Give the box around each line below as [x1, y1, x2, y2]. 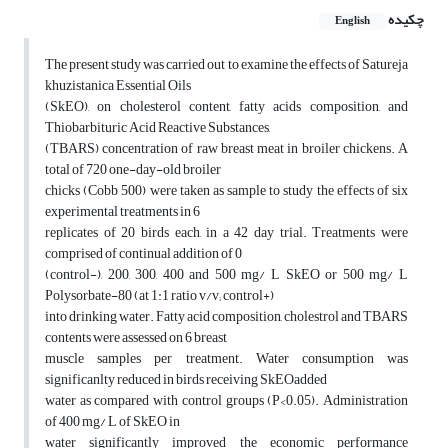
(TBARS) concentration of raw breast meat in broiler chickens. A [45, 135, 408, 163]
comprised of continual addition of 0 [45, 240, 242, 268]
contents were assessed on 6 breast [45, 324, 227, 352]
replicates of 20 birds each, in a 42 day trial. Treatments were [45, 219, 408, 247]
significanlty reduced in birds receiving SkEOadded [45, 366, 327, 394]
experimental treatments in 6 [45, 198, 200, 226]
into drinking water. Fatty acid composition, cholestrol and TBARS [45, 303, 408, 331]
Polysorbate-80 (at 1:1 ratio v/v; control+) [45, 282, 274, 310]
